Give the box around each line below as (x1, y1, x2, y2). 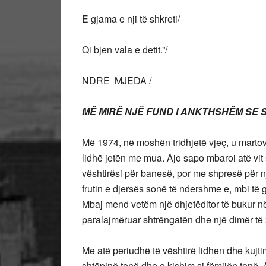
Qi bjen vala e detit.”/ (82, 43, 167, 56)
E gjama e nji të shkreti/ (82, 12, 180, 26)
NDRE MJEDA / (82, 74, 151, 87)
